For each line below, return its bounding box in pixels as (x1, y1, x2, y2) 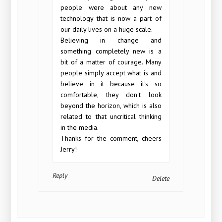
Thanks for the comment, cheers (60, 133, 162, 143)
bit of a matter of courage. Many (60, 57, 162, 66)
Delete (152, 173, 169, 183)
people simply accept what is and (60, 68, 162, 77)
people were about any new (60, 2, 162, 12)
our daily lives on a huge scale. (60, 24, 153, 34)
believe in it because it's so (60, 79, 162, 88)
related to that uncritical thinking (60, 111, 162, 121)
